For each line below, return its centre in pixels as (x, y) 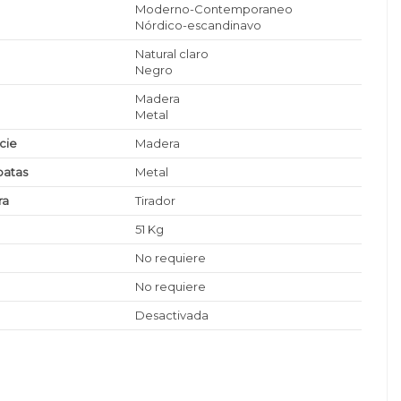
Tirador (156, 201)
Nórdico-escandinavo (199, 26)
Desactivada (172, 316)
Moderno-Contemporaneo (214, 9)
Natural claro (172, 54)
